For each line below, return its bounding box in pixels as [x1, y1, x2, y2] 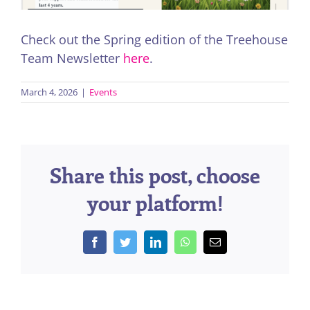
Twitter [130, 236, 161, 248]
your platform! [86, 189, 224, 217]
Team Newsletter [21, 50, 123, 67]
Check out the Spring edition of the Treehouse [21, 31, 288, 48]
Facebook [100, 236, 143, 248]
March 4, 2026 [21, 86, 77, 99]
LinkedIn [161, 236, 201, 248]
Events [89, 86, 117, 99]
